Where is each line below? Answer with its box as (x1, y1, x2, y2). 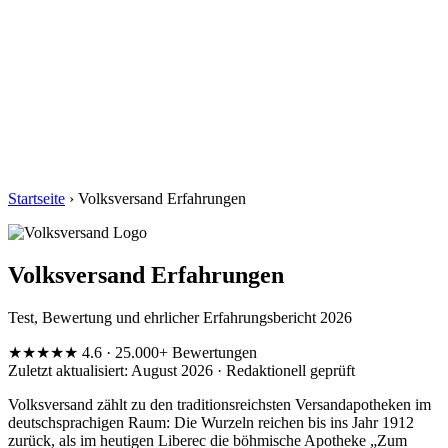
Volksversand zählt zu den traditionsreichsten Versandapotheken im (8, 395, 431, 413)
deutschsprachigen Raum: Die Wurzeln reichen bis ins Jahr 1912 (8, 413, 414, 431)
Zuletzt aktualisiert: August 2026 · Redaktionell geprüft (8, 361, 355, 379)
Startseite (8, 190, 65, 207)
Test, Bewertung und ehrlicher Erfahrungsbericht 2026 (8, 308, 352, 326)
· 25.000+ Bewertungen (106, 343, 257, 361)
